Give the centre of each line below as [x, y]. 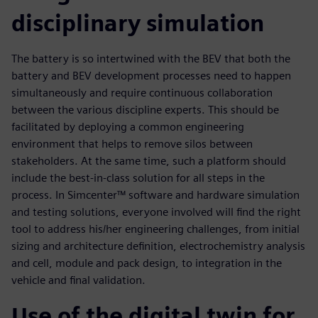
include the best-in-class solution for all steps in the [138, 178]
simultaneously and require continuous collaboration [142, 93]
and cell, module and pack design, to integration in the [147, 263]
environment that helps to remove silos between [132, 144]
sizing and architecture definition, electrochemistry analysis [158, 246]
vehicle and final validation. [78, 280]
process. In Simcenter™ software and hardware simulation [155, 195]
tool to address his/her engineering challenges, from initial [155, 229]
